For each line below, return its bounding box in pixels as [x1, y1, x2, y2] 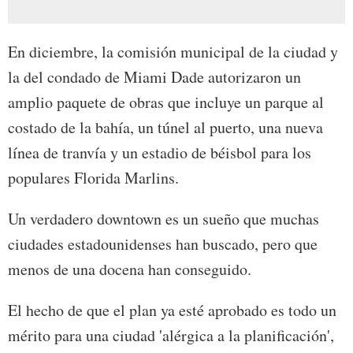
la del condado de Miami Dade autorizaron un [8, 66, 301, 88]
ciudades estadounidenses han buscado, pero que [8, 233, 318, 255]
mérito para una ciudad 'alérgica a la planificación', [8, 325, 334, 347]
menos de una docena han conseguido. [8, 258, 251, 281]
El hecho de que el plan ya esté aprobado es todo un [8, 299, 336, 321]
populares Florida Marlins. [8, 167, 179, 189]
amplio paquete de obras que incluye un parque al [8, 91, 324, 113]
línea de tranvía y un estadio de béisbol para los [8, 142, 311, 164]
